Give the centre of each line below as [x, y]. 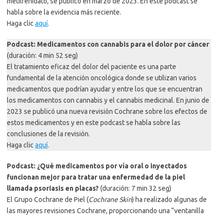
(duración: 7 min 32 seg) [136, 189]
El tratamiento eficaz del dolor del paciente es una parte [91, 67]
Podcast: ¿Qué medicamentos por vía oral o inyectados [97, 166]
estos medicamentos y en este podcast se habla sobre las [94, 123]
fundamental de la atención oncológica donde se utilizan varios [102, 78]
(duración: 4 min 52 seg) [42, 56]
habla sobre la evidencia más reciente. [64, 12]
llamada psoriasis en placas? [54, 189]
